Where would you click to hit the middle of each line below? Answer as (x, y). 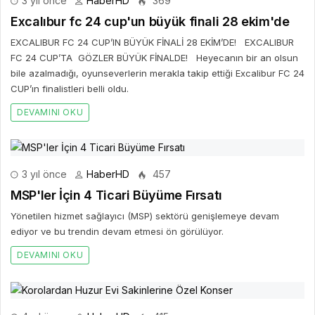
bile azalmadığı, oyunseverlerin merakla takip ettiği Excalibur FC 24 (157, 73)
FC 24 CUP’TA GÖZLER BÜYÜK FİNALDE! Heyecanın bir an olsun (154, 57)
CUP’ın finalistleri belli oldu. (70, 88)
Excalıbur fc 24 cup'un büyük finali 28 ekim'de (150, 21)
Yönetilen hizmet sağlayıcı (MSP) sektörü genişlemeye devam (145, 216)
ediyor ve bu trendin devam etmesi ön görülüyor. (117, 231)
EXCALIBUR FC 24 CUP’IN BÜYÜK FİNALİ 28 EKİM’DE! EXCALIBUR (152, 42)
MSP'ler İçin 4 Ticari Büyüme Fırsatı (117, 195)
